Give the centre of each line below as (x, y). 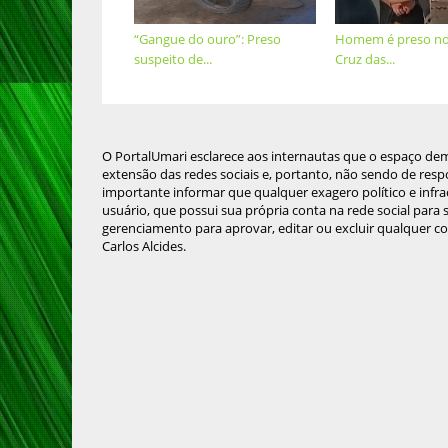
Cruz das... (364, 59)
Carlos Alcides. (144, 246)
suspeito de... (173, 59)
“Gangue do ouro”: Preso (208, 39)
